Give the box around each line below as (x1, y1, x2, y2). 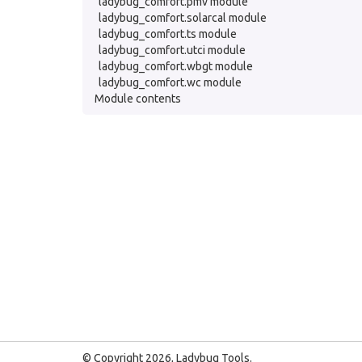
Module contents (95, 92, 181, 105)
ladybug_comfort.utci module (99, 44, 246, 57)
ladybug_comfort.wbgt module (99, 60, 253, 73)
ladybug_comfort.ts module (99, 27, 237, 40)
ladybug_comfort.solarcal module (99, 11, 267, 24)
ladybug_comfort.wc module (99, 76, 242, 89)
